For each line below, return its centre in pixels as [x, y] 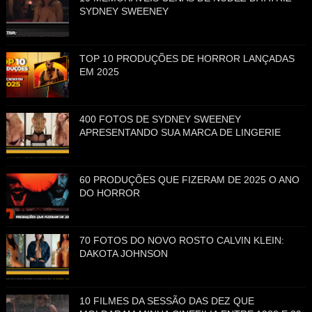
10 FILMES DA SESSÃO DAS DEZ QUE [166, 301]
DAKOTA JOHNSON [123, 254]
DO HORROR [109, 193]
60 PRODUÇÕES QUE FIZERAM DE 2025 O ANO [189, 180]
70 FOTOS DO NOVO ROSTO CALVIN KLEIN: [181, 241]
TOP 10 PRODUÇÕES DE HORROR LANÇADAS [187, 59]
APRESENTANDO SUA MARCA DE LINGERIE [180, 133]
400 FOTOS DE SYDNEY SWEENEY [160, 119]
